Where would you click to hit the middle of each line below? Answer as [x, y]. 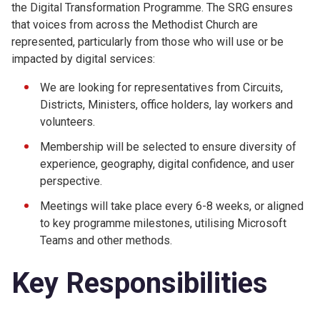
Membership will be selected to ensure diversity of [168, 146]
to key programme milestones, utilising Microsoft [163, 223]
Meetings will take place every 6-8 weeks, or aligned [172, 206]
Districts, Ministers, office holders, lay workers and [166, 105]
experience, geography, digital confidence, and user [167, 164]
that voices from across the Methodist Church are [135, 25]
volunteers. [67, 122]
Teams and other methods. [106, 240]
